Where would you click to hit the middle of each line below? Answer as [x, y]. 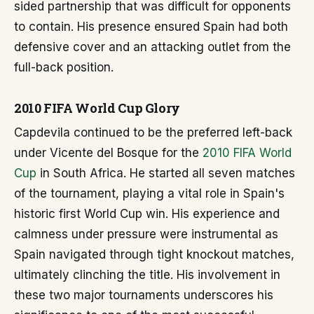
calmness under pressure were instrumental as [146, 234]
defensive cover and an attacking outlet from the [152, 47]
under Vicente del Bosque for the [108, 153]
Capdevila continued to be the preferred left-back [153, 133]
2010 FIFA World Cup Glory [97, 108]
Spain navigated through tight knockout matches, [154, 255]
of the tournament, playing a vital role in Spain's [149, 194]
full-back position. [64, 68]
